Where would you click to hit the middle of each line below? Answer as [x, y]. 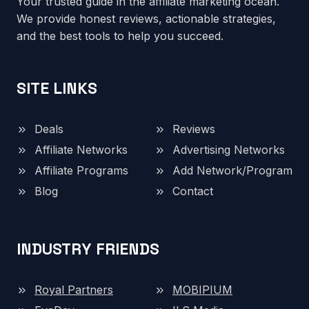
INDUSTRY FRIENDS [88, 249]
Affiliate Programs [81, 171]
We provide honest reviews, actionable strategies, [146, 19]
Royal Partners [74, 290]
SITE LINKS [57, 89]
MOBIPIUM [202, 290]
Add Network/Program [232, 171]
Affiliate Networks [81, 150]
